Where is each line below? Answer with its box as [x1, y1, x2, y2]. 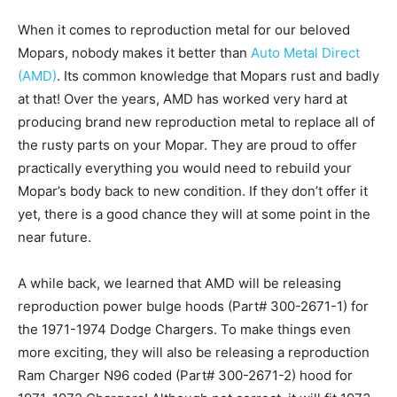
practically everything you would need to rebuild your [18, 159, 352, 176]
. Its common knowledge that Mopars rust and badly [57, 66, 379, 84]
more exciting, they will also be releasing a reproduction [18, 343, 370, 361]
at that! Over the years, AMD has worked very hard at [18, 90, 347, 107]
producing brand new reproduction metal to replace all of [18, 113, 375, 130]
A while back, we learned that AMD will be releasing [18, 274, 341, 292]
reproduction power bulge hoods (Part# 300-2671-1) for [18, 297, 369, 315]
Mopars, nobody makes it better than [18, 43, 251, 61]
